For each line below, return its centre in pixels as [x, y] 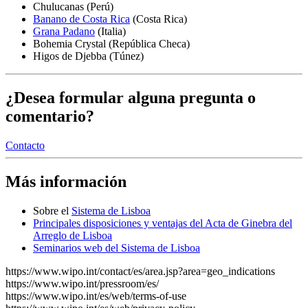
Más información [66, 181]
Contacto [25, 145]
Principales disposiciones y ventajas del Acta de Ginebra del [163, 223]
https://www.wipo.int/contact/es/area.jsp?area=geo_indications [140, 271]
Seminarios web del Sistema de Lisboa [117, 247]
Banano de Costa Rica [81, 19]
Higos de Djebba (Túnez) [88, 56]
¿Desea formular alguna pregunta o [131, 98]
